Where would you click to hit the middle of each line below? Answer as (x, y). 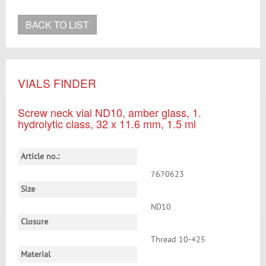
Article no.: (40, 157)
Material (36, 255)
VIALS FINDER (57, 83)
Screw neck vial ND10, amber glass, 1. (110, 112)
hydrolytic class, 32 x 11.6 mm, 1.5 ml (107, 123)
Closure (34, 222)
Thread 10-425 (178, 240)
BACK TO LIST (57, 25)
